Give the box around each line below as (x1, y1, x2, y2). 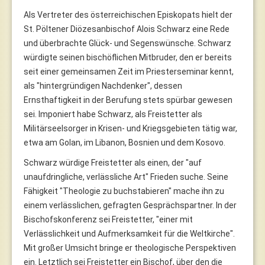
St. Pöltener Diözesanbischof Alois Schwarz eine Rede (24, 24, 230, 34)
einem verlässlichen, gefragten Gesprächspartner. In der (24, 200, 237, 210)
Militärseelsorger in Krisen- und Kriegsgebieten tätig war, (24, 123, 237, 133)
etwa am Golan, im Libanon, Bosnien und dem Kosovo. (24, 137, 225, 147)
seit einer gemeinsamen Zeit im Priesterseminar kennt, (24, 66, 234, 76)
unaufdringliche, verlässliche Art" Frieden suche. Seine (24, 172, 228, 182)
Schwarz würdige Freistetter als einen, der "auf (24, 157, 202, 167)
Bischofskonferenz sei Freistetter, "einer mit (24, 214, 193, 224)
